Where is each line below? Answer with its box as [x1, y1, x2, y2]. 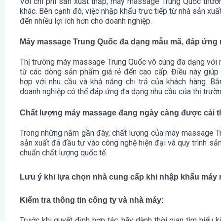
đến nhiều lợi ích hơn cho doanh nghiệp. [20, 16, 152, 26]
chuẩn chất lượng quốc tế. [20, 147, 109, 157]
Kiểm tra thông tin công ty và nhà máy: [20, 196, 164, 205]
